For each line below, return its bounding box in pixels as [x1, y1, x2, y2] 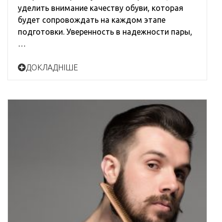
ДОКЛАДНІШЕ [26, 63, 78, 72]
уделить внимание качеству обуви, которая [18, 3, 183, 13]
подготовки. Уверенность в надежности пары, [18, 27, 192, 37]
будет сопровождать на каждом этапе [18, 15, 166, 25]
